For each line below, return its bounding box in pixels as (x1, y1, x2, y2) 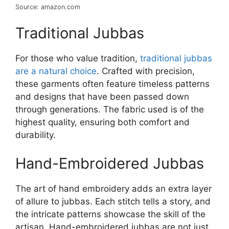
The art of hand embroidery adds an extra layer (15, 183, 212, 194)
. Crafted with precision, (97, 66, 195, 76)
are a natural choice (15, 66, 97, 76)
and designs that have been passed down (15, 91, 189, 102)
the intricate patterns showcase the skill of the (15, 209, 205, 219)
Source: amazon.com (15, 3, 80, 11)
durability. (15, 130, 56, 140)
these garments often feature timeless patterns (15, 79, 210, 89)
